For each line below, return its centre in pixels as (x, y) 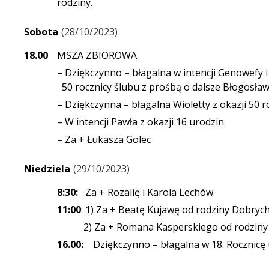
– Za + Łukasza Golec (104, 140)
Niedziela (47, 169)
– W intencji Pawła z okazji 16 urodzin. (141, 122)
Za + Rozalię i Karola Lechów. (147, 192)
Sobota (41, 32)
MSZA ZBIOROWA (97, 56)
